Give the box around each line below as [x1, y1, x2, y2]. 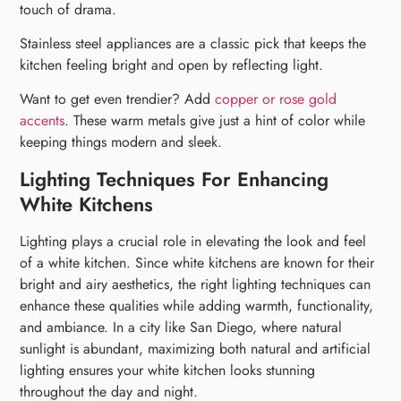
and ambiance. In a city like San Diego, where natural [20, 316, 343, 337]
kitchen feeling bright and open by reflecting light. [20, 55, 324, 76]
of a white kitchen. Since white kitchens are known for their [20, 252, 375, 273]
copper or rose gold [215, 89, 337, 110]
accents [20, 110, 65, 132]
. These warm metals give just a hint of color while [64, 110, 366, 132]
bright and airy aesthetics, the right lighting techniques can [20, 273, 371, 294]
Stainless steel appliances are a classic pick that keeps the [20, 33, 367, 55]
